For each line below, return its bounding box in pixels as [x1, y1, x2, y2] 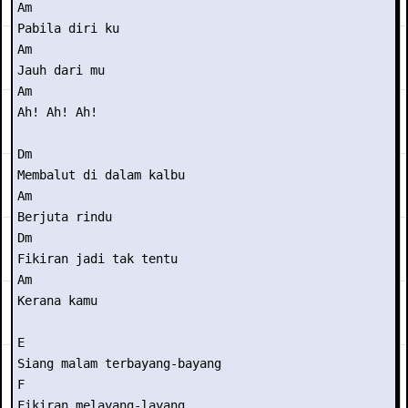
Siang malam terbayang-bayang [17, 356, 221, 371]
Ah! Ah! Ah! [17, 105, 97, 119]
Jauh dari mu [17, 63, 105, 77]
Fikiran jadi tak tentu [17, 251, 178, 266]
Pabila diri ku [17, 21, 119, 36]
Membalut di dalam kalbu [17, 168, 185, 182]
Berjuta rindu [17, 209, 112, 224]
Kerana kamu [17, 293, 97, 308]
